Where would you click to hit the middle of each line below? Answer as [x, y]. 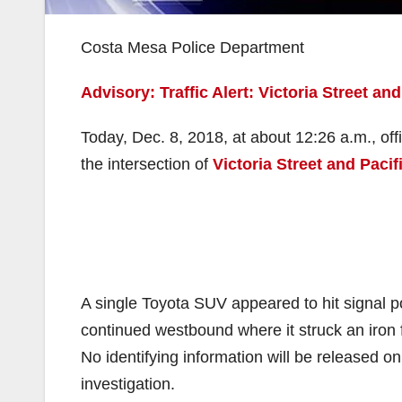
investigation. [128, 384]
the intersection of [147, 164]
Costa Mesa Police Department [192, 48]
